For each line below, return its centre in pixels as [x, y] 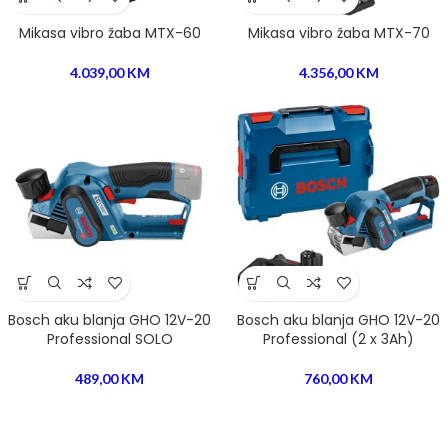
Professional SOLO [109, 338]
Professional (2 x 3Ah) [338, 338]
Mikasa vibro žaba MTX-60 [109, 32]
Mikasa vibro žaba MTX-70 [338, 32]
